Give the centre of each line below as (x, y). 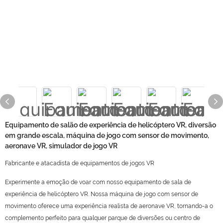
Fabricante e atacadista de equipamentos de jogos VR (80, 163)
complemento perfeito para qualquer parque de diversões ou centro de (103, 218)
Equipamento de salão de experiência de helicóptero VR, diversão (111, 125)
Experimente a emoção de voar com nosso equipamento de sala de (98, 182)
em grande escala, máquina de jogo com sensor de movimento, (107, 135)
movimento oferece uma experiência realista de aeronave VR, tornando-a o (109, 206)
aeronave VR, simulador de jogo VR (61, 146)
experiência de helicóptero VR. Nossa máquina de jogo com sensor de (102, 194)
